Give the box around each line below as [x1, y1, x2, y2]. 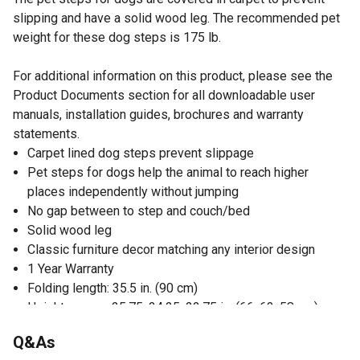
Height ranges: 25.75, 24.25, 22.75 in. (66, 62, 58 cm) [27, 299, 318, 315]
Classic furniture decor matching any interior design [27, 241, 315, 257]
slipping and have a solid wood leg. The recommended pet [13, 10, 340, 26]
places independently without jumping [27, 183, 239, 199]
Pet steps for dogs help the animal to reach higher [27, 164, 309, 180]
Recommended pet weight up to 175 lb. [27, 337, 247, 354]
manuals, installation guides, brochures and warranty [13, 106, 304, 122]
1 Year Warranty [27, 260, 114, 276]
